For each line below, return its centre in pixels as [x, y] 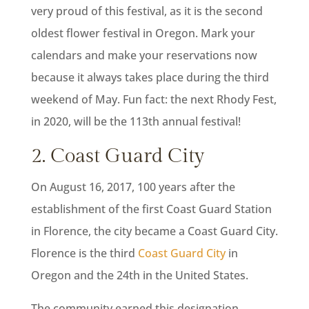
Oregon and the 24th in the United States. [139, 276]
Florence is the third [84, 253]
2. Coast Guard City [118, 156]
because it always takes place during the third [150, 78]
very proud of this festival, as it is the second [147, 11]
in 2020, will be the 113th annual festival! [136, 122]
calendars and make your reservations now [144, 56]
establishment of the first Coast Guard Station [151, 209]
